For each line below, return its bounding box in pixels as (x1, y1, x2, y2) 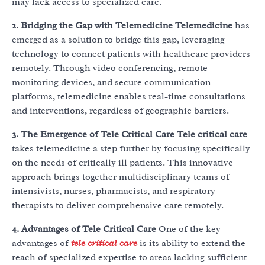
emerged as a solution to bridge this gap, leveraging (12, 34, 225, 46)
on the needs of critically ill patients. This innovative (12, 157, 233, 169)
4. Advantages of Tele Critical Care (12, 223, 156, 235)
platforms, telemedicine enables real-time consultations (12, 91, 245, 103)
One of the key (156, 223, 221, 235)
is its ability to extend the (137, 237, 245, 250)
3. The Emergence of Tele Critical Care (12, 128, 174, 141)
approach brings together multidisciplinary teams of (12, 171, 230, 183)
